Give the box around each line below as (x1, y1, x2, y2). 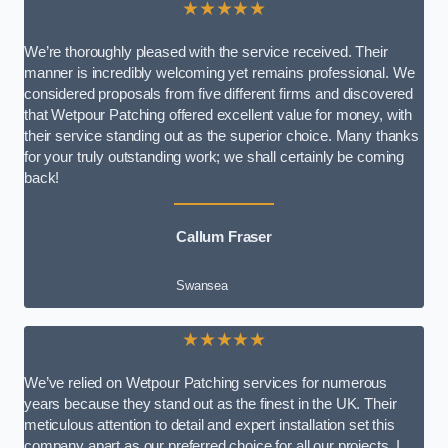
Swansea (175, 277, 228, 293)
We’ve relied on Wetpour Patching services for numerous (24, 375, 388, 392)
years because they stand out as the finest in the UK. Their (24, 396, 397, 413)
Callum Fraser (175, 229, 273, 246)
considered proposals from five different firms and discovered (24, 85, 414, 102)
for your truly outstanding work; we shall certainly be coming (24, 148, 405, 165)
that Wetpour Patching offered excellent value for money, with (24, 106, 413, 123)
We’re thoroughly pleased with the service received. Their (24, 43, 388, 60)
